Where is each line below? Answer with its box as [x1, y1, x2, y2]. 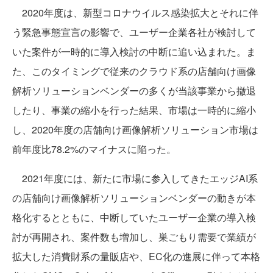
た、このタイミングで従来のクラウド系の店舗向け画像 [12, 63, 256, 78]
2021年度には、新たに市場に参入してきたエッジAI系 [12, 171, 258, 185]
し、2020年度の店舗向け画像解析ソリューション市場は [12, 122, 258, 136]
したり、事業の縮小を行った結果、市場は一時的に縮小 [12, 102, 256, 117]
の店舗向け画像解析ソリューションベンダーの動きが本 [12, 190, 256, 205]
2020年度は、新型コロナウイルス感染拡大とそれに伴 [12, 5, 258, 19]
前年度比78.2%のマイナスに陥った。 [12, 141, 176, 156]
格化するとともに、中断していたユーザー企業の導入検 [12, 210, 256, 224]
